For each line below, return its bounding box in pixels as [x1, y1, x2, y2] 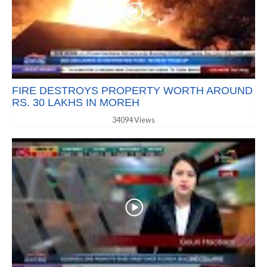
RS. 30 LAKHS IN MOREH [12, 97, 139, 109]
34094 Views [112, 116, 155, 125]
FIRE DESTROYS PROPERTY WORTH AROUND [12, 85, 253, 97]
